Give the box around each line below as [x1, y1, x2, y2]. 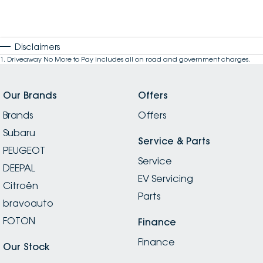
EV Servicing [137, 172, 193, 184]
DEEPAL [3, 161, 35, 174]
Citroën [3, 179, 38, 191]
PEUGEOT [3, 144, 45, 156]
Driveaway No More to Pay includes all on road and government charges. [7, 55, 250, 63]
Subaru [3, 126, 35, 139]
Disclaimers [15, 41, 60, 52]
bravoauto [3, 197, 53, 209]
